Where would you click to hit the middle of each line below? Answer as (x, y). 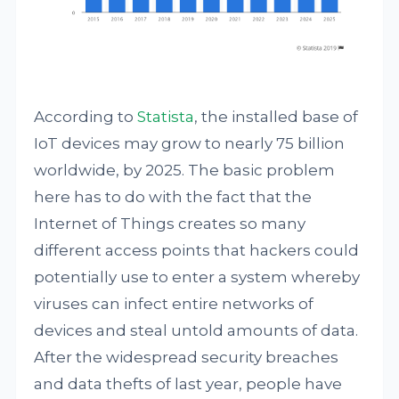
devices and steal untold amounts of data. (196, 331)
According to (86, 117)
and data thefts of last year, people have (188, 384)
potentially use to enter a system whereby (197, 277)
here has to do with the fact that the (173, 197)
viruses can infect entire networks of (174, 304)
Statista (166, 117)
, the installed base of (277, 117)
